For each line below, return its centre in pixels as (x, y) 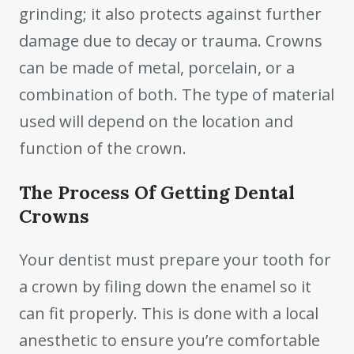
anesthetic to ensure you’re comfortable (169, 340)
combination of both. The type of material (177, 94)
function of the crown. (103, 148)
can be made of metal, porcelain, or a (157, 67)
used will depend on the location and (156, 121)
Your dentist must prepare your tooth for (175, 259)
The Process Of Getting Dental (157, 192)
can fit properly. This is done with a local (169, 313)
